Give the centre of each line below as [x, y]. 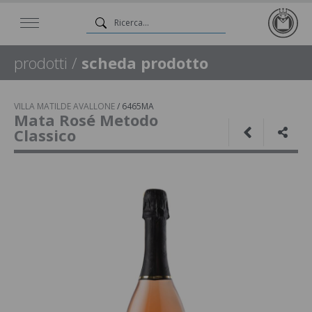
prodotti [41, 63]
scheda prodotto [145, 63]
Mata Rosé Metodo [86, 120]
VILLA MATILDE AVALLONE [64, 106]
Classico [45, 135]
